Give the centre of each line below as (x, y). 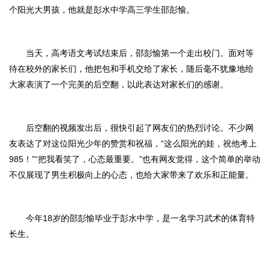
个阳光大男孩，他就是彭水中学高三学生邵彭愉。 (102, 10)
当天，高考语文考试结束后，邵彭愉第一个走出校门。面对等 (140, 53)
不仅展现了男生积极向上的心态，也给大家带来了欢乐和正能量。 (131, 175)
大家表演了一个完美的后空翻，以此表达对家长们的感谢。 (119, 84)
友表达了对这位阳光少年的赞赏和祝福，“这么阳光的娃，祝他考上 (133, 143)
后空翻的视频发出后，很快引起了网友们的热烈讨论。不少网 (140, 128)
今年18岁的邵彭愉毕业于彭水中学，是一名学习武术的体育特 (140, 218)
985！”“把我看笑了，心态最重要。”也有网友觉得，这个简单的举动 (135, 159)
